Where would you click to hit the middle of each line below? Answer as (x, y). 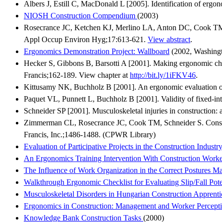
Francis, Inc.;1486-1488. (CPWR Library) (90, 134)
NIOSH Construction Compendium (81, 15)
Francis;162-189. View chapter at (77, 75)
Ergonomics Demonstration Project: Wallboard (97, 51)
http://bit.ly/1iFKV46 (163, 75)
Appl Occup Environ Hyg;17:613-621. (86, 39)
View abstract (169, 39)
